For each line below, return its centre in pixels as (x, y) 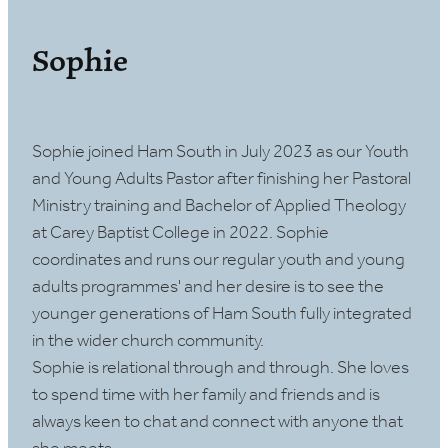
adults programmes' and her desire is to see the (208, 287)
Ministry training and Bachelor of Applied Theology (219, 206)
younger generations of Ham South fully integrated (222, 314)
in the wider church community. (149, 341)
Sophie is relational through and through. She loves (220, 368)
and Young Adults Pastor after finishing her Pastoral (221, 179)
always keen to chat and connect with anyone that (217, 422)
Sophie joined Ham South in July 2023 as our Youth (220, 152)
